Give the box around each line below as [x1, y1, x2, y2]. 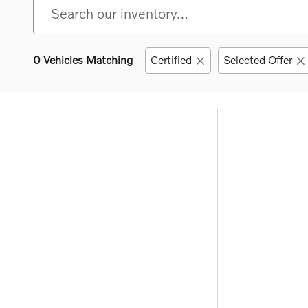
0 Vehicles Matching [33, 53, 133, 66]
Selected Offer [223, 53, 293, 66]
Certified [151, 53, 192, 66]
